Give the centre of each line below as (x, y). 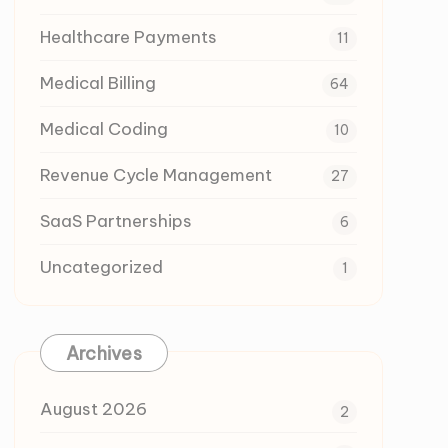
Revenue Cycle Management (156, 175)
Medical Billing (98, 83)
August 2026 (94, 409)
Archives (104, 353)
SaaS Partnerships (116, 221)
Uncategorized (102, 267)
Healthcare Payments (129, 37)
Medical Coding (104, 129)
